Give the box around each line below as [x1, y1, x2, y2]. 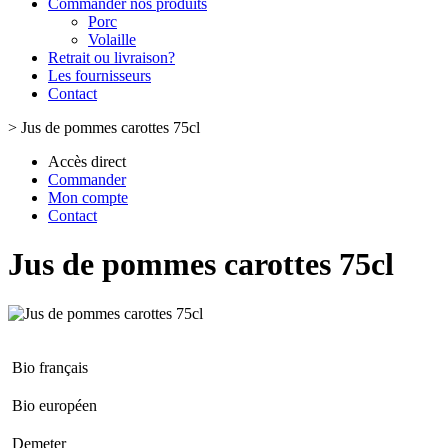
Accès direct [48, 153, 126, 170]
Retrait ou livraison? [48, 49, 175, 66]
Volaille [88, 31, 136, 48]
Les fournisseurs [48, 67, 151, 84]
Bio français [12, 358, 88, 376]
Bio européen [12, 396, 97, 414]
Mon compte [48, 189, 128, 206]
